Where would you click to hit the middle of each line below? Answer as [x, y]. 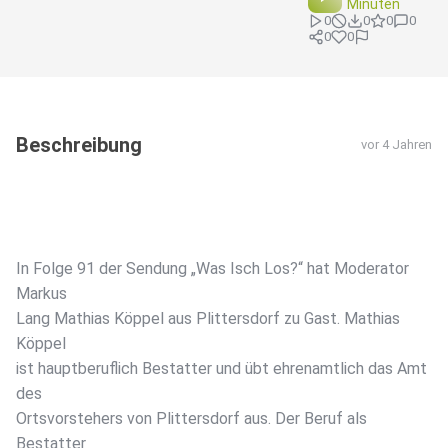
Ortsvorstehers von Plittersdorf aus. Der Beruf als [191, 419]
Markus [41, 294]
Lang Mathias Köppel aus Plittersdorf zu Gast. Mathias [208, 319]
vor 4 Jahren [396, 145]
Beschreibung [79, 145]
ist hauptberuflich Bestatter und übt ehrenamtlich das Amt [221, 369]
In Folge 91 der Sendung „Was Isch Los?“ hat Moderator [212, 269]
